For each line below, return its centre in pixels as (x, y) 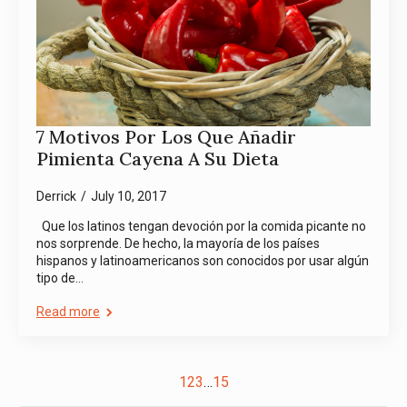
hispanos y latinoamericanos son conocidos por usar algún (203, 261)
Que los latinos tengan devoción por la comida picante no (201, 227)
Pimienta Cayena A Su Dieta (158, 159)
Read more (68, 312)
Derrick (56, 197)
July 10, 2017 (129, 197)
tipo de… (60, 278)
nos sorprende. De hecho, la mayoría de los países (178, 244)
